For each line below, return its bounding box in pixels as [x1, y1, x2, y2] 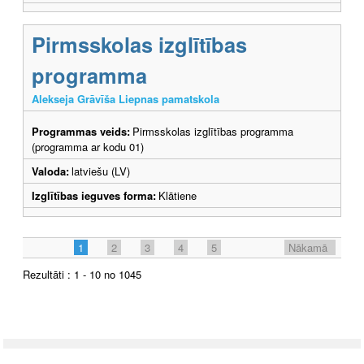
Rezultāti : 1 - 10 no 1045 [23, 266, 141, 282]
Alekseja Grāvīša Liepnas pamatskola [32, 90, 219, 106]
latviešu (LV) [71, 162, 130, 179]
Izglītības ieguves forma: [32, 187, 156, 203]
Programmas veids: [32, 123, 130, 139]
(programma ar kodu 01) [32, 138, 144, 154]
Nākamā [288, 239, 327, 255]
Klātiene [158, 187, 197, 203]
